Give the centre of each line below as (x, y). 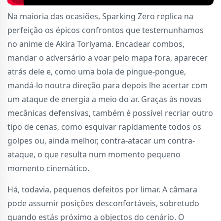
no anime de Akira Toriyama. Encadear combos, (96, 44)
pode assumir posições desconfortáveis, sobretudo (103, 203)
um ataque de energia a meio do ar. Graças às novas (105, 99)
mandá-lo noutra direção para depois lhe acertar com (108, 85)
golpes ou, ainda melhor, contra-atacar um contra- (101, 140)
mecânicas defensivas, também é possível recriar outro (110, 113)
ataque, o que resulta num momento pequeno (94, 154)
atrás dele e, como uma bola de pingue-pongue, (97, 71)
